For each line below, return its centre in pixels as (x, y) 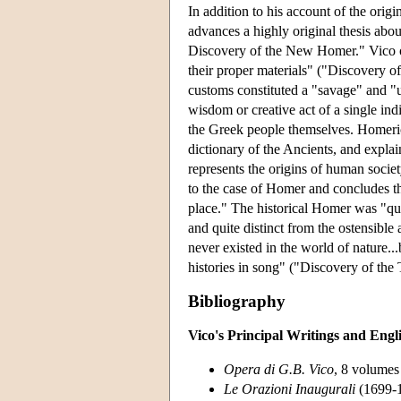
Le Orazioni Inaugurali (290, 388)
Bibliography (237, 301)
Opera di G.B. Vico (279, 369)
